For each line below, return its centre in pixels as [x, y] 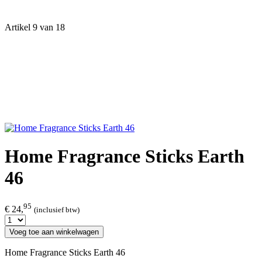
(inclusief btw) [57, 210]
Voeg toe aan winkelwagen [54, 232]
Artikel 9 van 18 [35, 27]
